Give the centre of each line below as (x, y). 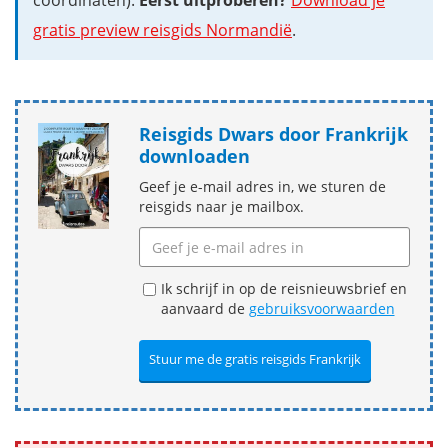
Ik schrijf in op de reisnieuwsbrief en (283, 289)
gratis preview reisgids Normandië (162, 30)
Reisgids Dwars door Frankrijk (273, 134)
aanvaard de (204, 309)
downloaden (194, 156)
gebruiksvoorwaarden (321, 309)
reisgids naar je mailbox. (221, 207)
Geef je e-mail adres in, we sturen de (262, 187)
